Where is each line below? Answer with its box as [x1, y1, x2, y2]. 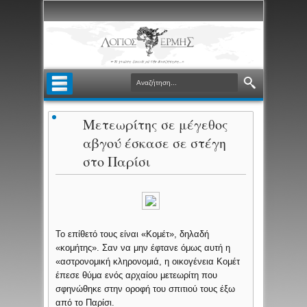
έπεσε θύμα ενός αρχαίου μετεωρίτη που [56, 270, 218, 281]
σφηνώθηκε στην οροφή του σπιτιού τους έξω [56, 284, 236, 295]
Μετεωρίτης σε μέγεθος [83, 115, 229, 134]
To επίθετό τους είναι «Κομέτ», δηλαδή [56, 229, 210, 240]
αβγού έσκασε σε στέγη [83, 134, 227, 153]
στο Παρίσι [83, 152, 151, 171]
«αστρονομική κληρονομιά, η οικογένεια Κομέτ [56, 256, 241, 267]
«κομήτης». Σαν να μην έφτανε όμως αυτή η [56, 243, 231, 254]
